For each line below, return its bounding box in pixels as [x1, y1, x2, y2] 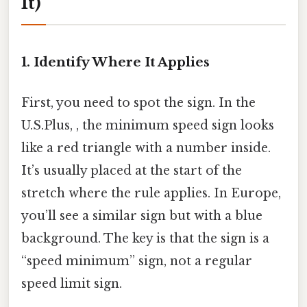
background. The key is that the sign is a [21, 230, 269, 246]
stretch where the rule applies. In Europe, [21, 185, 281, 201]
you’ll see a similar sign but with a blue [21, 208, 262, 223]
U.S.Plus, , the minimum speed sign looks [21, 117, 274, 133]
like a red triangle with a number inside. [21, 140, 271, 156]
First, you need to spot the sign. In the [21, 95, 256, 110]
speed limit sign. [21, 275, 122, 291]
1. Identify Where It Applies [21, 53, 210, 70]
